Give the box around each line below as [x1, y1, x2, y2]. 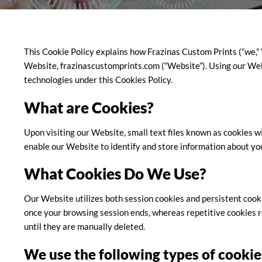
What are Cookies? [23, 98, 153, 117]
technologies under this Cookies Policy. [23, 74, 173, 85]
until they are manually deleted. [23, 221, 145, 232]
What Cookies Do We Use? [23, 164, 206, 184]
